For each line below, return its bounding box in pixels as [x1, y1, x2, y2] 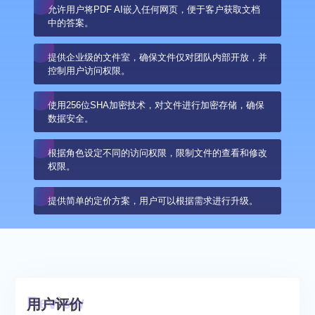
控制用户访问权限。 [47, 65, 130, 76]
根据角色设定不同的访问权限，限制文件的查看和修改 [47, 148, 267, 158]
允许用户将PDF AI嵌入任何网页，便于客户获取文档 [47, 4, 260, 15]
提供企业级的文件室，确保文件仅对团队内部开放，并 [47, 52, 267, 63]
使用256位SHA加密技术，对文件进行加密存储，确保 [47, 100, 264, 110]
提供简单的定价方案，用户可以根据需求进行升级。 [47, 195, 258, 206]
